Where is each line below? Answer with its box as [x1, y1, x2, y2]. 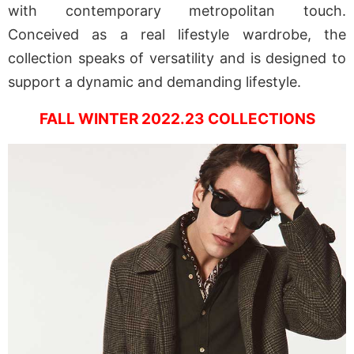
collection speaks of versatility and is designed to [8, 50, 346, 67]
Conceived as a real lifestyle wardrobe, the [8, 26, 346, 43]
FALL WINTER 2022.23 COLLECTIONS [39, 110, 315, 129]
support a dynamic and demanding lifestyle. [8, 73, 301, 91]
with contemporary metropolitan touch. [8, 2, 346, 20]
